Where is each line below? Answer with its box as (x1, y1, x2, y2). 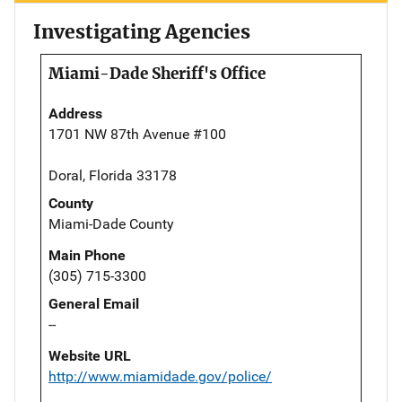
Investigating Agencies (33, 20, 250, 45)
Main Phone (48, 247, 126, 265)
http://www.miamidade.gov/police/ (48, 368, 272, 386)
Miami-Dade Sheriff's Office (48, 64, 266, 84)
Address (48, 105, 102, 123)
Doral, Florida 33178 (48, 167, 177, 185)
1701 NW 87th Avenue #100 (48, 126, 226, 144)
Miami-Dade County (48, 215, 174, 233)
